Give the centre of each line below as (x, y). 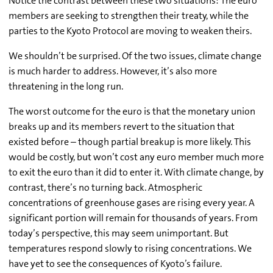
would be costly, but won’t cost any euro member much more (136, 157)
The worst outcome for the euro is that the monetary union (132, 112)
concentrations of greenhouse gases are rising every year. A (132, 203)
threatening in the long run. (66, 87)
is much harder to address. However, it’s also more (113, 71)
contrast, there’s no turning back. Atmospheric (105, 188)
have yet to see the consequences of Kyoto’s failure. (115, 264)
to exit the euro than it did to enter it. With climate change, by (136, 172)
